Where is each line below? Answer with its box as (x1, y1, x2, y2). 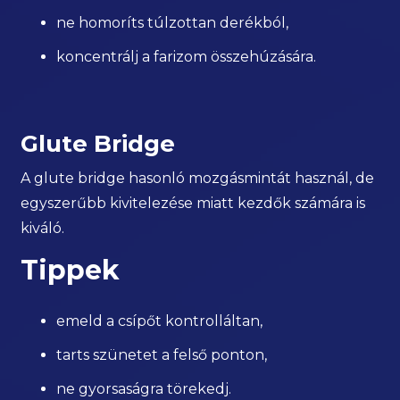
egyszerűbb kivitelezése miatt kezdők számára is (21, 195, 366, 212)
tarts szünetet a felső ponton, (56, 346, 268, 364)
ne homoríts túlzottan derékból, (56, 14, 289, 32)
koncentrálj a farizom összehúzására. (56, 48, 317, 66)
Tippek (21, 254, 121, 287)
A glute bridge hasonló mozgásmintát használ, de (21, 170, 375, 187)
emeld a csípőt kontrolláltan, (56, 312, 263, 330)
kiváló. (21, 220, 65, 237)
